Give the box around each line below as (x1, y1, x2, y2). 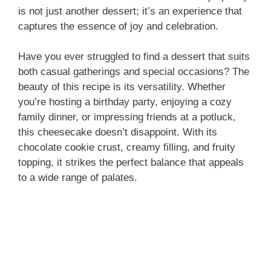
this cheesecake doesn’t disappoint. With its (18, 126, 217, 138)
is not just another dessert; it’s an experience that (18, 5, 242, 17)
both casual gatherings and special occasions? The (18, 66, 249, 77)
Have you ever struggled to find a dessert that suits (18, 51, 250, 62)
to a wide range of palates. (18, 172, 137, 183)
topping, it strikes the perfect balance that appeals (18, 157, 244, 168)
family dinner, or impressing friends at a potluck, (18, 111, 236, 123)
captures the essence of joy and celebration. (18, 20, 218, 32)
